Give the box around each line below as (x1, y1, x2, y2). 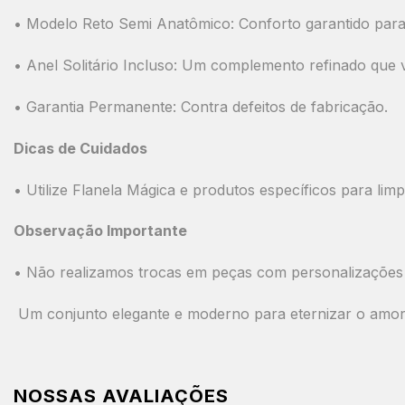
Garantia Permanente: (26, 98, 176, 116)
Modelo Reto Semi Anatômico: (26, 14, 234, 33)
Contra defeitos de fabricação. (176, 98, 388, 116)
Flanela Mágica (72, 180, 175, 199)
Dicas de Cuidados (14, 138, 147, 157)
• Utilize (14, 180, 72, 199)
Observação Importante (14, 221, 187, 240)
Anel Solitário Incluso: (26, 56, 177, 75)
